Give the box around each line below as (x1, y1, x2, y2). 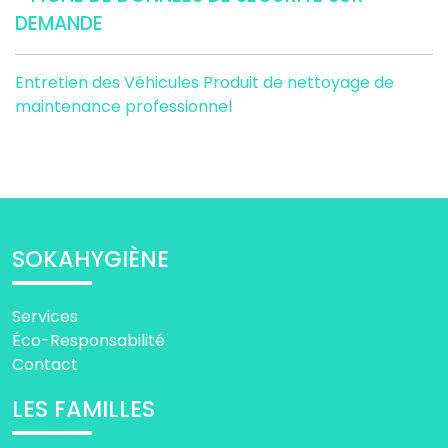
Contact (12, 353, 78, 377)
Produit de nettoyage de (203, 71, 394, 95)
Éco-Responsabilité (12, 329, 165, 353)
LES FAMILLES (12, 393, 155, 426)
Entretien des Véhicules (15, 71, 203, 95)
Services (12, 305, 78, 329)
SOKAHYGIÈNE (12, 243, 169, 276)
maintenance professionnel (15, 95, 232, 119)
